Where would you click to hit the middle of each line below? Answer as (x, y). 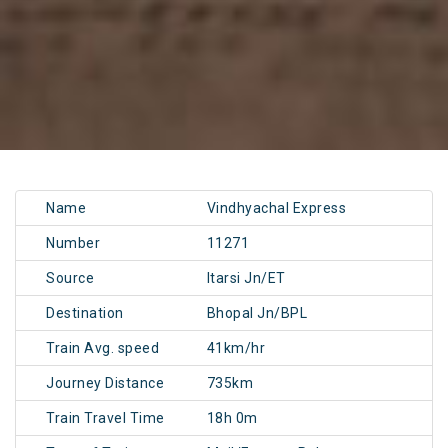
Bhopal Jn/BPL (257, 313)
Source (70, 278)
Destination (85, 313)
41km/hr (236, 348)
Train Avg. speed (102, 348)
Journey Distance (105, 383)
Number (73, 243)
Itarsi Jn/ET (246, 278)
